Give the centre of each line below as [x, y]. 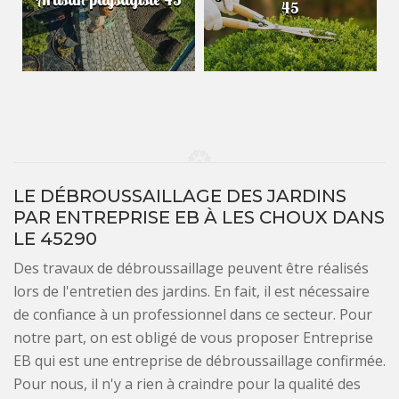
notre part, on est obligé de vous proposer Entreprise [193, 337]
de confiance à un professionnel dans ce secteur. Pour [193, 314]
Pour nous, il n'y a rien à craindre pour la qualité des [187, 383]
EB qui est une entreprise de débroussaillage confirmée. [199, 360]
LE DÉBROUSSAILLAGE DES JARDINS [180, 195]
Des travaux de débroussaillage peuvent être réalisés [191, 268]
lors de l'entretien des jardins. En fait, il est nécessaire [191, 291]
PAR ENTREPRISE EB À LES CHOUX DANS [199, 217]
